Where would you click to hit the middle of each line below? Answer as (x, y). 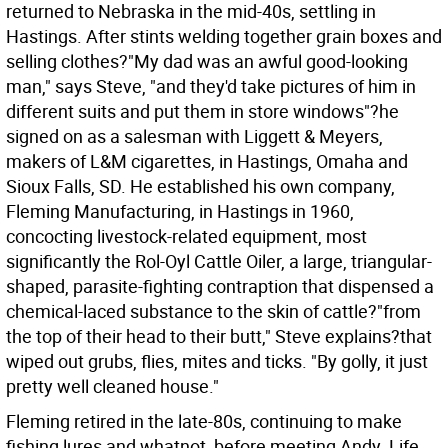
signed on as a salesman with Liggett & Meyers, (194, 136)
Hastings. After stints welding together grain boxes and (224, 36)
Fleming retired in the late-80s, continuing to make (204, 421)
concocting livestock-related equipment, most (186, 236)
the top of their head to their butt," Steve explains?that (219, 336)
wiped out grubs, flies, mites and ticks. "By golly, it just (217, 361)
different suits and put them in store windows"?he (202, 111)
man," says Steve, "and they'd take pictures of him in (211, 86)
